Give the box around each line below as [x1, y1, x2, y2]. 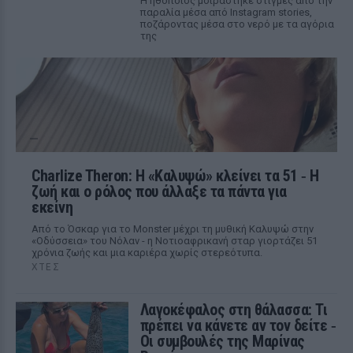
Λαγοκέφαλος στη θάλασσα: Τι [139, 300, 328, 319]
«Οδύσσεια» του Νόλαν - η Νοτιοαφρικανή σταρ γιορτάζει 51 [32, 235, 318, 247]
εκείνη [32, 198, 72, 217]
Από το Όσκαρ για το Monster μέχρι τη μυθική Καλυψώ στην [32, 223, 314, 235]
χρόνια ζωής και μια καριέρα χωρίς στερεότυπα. [32, 247, 262, 258]
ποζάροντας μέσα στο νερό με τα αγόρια [139, 18, 334, 30]
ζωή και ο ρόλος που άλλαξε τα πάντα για [32, 182, 287, 201]
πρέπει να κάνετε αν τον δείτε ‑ [139, 316, 336, 335]
